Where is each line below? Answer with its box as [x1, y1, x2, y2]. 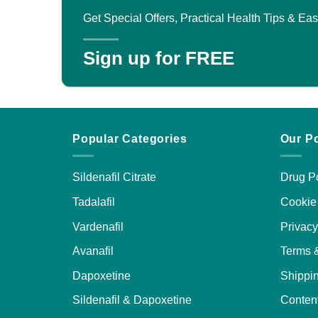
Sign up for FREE [83, 48, 234, 68]
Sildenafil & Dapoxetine [72, 294, 192, 307]
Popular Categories [72, 132, 187, 145]
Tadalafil [72, 196, 115, 209]
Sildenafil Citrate [72, 171, 156, 184]
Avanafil [72, 245, 114, 258]
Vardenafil [72, 220, 124, 233]
